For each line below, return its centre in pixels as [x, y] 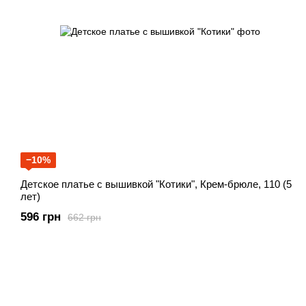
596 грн [41, 217]
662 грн [84, 217]
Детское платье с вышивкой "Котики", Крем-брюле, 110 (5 [156, 184]
